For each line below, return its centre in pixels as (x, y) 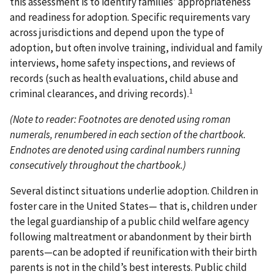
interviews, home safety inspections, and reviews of (123, 63)
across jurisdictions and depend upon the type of (117, 33)
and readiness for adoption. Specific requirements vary (130, 17)
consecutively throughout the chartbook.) (98, 165)
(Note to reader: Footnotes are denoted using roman (120, 120)
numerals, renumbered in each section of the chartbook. (128, 135)
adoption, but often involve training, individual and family (136, 48)
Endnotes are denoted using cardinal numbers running (125, 150)
